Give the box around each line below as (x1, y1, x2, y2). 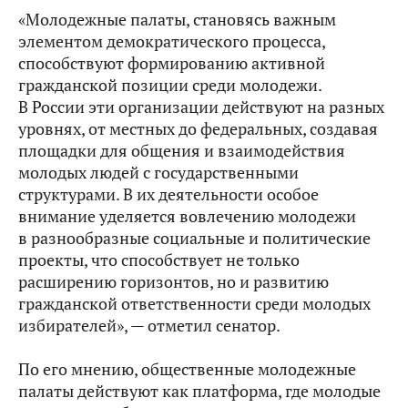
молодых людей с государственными (18, 162, 299, 183)
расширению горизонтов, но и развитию (18, 271, 329, 292)
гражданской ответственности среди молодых (18, 293, 371, 314)
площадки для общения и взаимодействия (18, 140, 345, 161)
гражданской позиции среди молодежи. (18, 75, 321, 96)
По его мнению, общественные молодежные (18, 359, 356, 380)
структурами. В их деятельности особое (18, 184, 319, 205)
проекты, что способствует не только (18, 250, 300, 270)
